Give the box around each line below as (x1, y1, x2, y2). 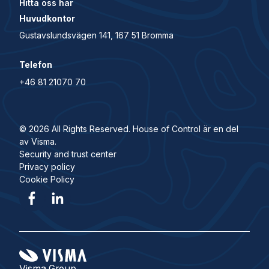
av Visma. (19, 136, 56, 147)
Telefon (19, 59, 52, 70)
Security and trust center (19, 148, 116, 159)
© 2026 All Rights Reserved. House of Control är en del (19, 123, 238, 134)
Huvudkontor (19, 13, 75, 23)
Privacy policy (19, 161, 75, 172)
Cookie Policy (19, 174, 74, 184)
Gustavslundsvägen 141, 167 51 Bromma (19, 29, 174, 40)
